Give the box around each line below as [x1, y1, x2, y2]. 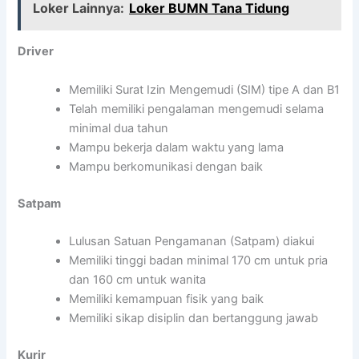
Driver [18, 44, 54, 59]
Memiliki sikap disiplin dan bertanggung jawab [69, 310, 319, 325]
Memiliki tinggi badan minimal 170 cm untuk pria [69, 252, 329, 268]
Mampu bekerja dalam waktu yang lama [69, 139, 284, 155]
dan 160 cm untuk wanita [69, 272, 207, 287]
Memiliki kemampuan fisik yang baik [69, 291, 264, 306]
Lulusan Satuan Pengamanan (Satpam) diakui [69, 233, 315, 248]
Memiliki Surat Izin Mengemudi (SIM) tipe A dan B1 [69, 82, 341, 97]
